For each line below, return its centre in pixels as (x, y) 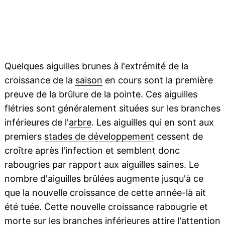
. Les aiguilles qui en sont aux (152, 123)
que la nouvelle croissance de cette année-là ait (105, 193)
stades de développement (99, 137)
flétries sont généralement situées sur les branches (112, 108)
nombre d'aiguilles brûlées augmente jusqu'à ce (104, 179)
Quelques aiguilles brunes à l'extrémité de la (96, 66)
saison (89, 80)
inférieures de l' (36, 123)
